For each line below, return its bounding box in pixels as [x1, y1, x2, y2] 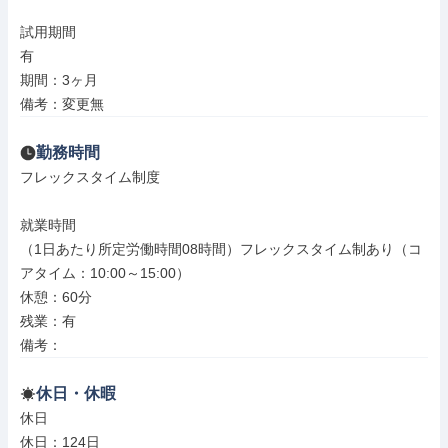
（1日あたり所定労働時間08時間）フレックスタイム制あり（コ [20, 241, 422, 257]
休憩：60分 [20, 289, 92, 305]
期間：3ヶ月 [20, 72, 98, 88]
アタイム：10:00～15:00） [20, 265, 190, 281]
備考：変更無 [20, 96, 104, 112]
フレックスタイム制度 [20, 169, 160, 185]
